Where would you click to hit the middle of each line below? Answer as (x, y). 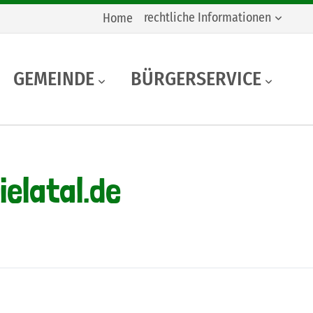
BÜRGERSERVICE (196, 79)
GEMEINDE (54, 79)
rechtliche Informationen (208, 17)
